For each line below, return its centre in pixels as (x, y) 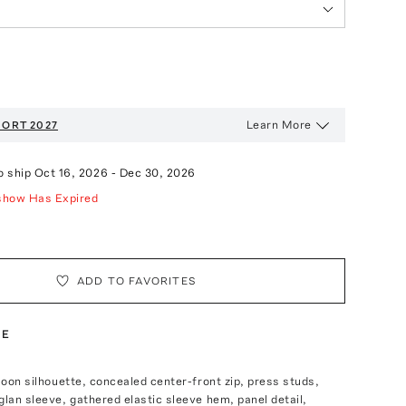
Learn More (279, 124)
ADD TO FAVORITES (136, 280)
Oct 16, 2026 (71, 172)
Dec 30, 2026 (157, 172)
